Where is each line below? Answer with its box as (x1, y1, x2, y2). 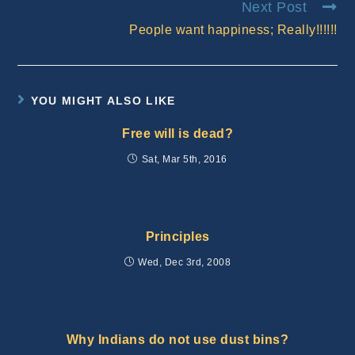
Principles (145, 229, 210, 243)
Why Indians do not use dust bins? (66, 332, 289, 346)
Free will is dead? (122, 126, 233, 140)
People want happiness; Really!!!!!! (129, 22, 338, 36)
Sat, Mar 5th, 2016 (141, 153, 227, 165)
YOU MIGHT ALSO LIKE (30, 94, 176, 107)
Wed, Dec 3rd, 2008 (138, 256, 231, 268)
